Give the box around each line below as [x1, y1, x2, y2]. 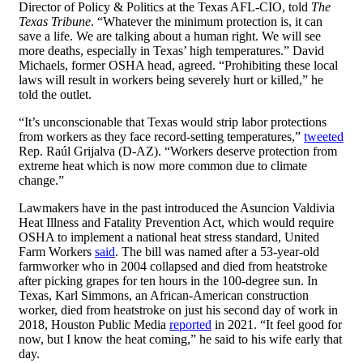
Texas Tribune [19, 15, 91, 29]
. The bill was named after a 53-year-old [115, 245, 319, 259]
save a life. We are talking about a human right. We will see [19, 29, 321, 44]
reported [169, 318, 211, 332]
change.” [19, 173, 64, 188]
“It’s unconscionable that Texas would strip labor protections [19, 115, 327, 130]
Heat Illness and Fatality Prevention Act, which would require [19, 216, 334, 230]
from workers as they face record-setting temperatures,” [19, 130, 304, 144]
